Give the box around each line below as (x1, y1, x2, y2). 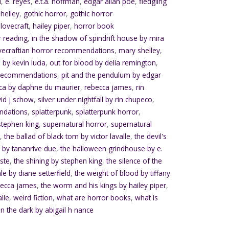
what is (135, 193, 158, 202)
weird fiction (13, 193, 53, 202)
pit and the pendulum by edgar (61, 70, 162, 80)
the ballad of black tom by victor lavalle (4, 131, 131, 141)
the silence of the (106, 156, 163, 166)
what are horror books (57, 193, 131, 202)
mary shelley (119, 45, 161, 55)
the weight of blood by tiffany (75, 168, 171, 178)
